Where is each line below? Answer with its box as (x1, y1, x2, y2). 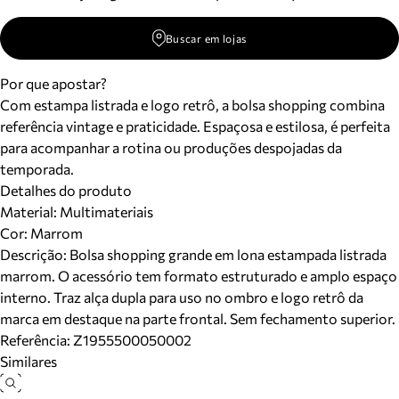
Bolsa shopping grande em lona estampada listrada (69, 246, 387, 263)
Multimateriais (57, 203, 153, 220)
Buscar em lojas (165, 32, 248, 45)
